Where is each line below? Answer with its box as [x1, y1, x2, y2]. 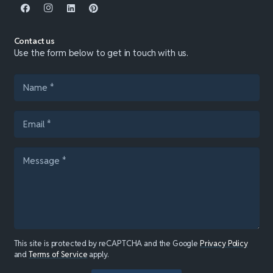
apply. [87, 249, 108, 260]
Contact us [13, 35, 55, 47]
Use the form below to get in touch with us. [13, 47, 189, 59]
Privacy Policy [199, 238, 248, 249]
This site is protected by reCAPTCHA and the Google [13, 238, 200, 249]
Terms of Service [28, 249, 88, 260]
